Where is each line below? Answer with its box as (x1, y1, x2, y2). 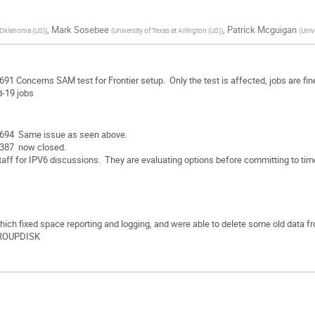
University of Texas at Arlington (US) (112, 25, 221, 36)
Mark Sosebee (51, 23, 109, 37)
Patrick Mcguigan (226, 23, 297, 37)
